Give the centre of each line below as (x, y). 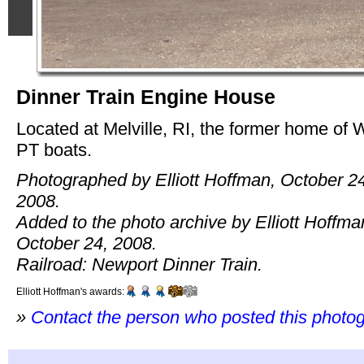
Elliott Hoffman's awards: (70, 292)
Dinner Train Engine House (146, 97)
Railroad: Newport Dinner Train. (139, 265)
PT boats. (54, 149)
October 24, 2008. (87, 244)
